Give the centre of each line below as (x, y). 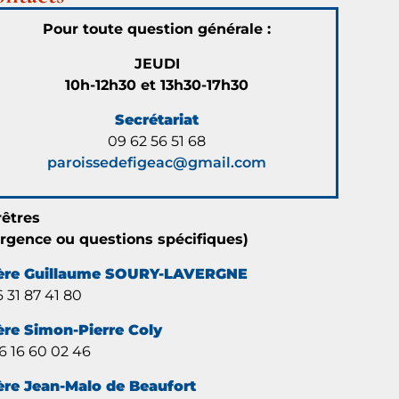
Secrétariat (157, 119)
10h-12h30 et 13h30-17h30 (157, 85)
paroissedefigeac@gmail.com (157, 162)
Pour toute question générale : (157, 28)
